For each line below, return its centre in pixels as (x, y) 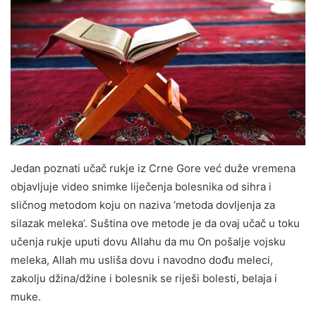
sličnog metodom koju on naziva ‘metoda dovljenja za (143, 205)
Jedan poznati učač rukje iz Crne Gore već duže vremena (153, 168)
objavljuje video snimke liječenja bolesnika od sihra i (141, 186)
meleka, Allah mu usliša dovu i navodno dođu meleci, (142, 260)
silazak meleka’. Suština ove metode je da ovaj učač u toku (155, 223)
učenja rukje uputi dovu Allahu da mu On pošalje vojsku (148, 241)
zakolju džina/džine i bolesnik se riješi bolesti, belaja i (144, 278)
